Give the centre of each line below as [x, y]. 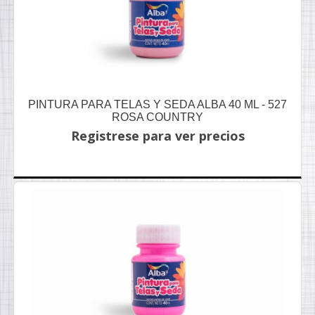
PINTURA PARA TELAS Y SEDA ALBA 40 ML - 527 [157, 104]
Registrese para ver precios [157, 136]
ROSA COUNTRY [157, 117]
